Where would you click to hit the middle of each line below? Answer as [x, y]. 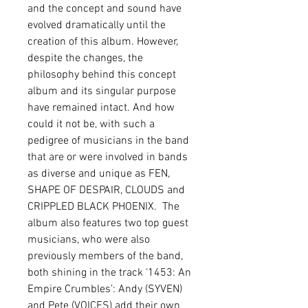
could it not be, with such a [91, 124]
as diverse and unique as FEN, [99, 174]
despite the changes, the [85, 58]
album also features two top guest [108, 223]
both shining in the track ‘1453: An [109, 273]
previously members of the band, [105, 256]
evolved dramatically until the [97, 25]
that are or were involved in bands [108, 157]
